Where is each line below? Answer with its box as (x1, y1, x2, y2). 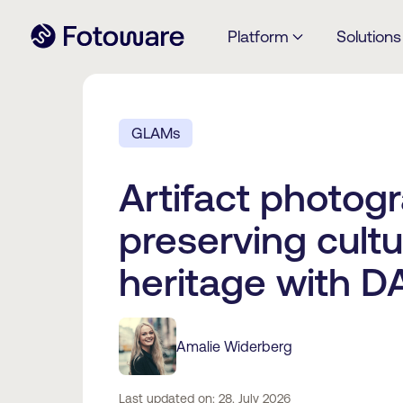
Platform (227, 27, 289, 46)
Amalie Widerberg (175, 338, 292, 354)
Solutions (336, 27, 401, 46)
